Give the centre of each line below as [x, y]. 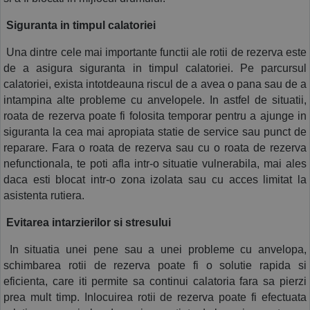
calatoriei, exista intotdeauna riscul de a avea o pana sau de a [155, 84]
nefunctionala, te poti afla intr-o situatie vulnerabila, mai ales [155, 164]
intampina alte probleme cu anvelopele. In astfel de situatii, [155, 100]
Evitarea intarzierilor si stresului [87, 223]
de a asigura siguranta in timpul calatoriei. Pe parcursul [155, 69]
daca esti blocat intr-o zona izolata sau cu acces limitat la [155, 180]
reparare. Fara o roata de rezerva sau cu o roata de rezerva [155, 148]
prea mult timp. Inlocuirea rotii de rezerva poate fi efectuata [155, 298]
